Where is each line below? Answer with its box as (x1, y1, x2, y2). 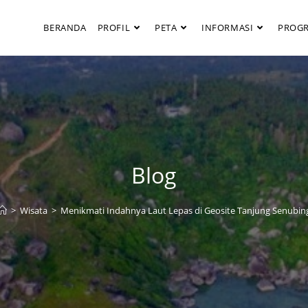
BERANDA (43, 21, 87, 34)
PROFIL (97, 21, 131, 34)
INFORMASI (201, 21, 254, 34)
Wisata (19, 204, 47, 217)
